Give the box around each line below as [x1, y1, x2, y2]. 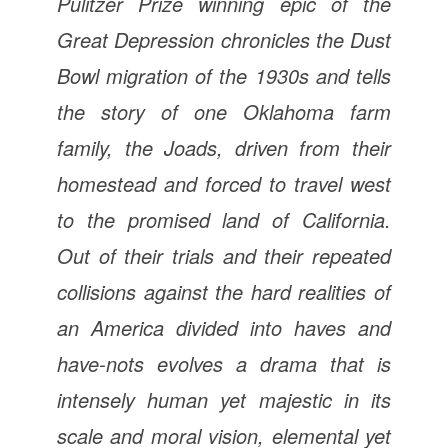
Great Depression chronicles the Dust [56, 25, 392, 54]
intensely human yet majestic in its [56, 385, 392, 414]
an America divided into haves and [56, 313, 392, 342]
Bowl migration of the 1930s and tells [56, 61, 392, 90]
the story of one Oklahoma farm [56, 97, 392, 126]
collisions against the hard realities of [56, 277, 392, 306]
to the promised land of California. [56, 205, 392, 234]
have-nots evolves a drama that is [56, 349, 392, 378]
